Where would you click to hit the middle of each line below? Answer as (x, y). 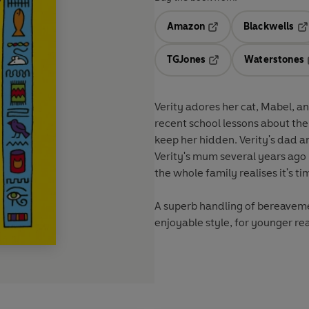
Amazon (186, 27)
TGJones (187, 60)
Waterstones (274, 60)
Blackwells (269, 27)
